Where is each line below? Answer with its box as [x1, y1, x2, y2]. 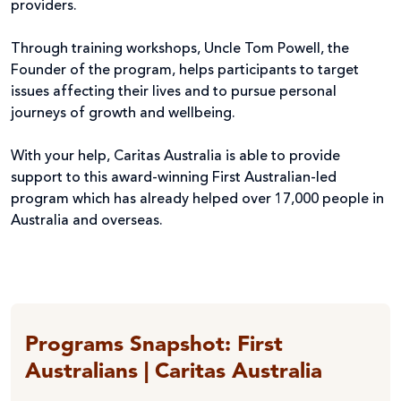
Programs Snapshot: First [25, 334, 283, 356]
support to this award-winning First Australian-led [11, 170, 337, 185]
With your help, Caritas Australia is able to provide [11, 149, 340, 164]
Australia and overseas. [11, 213, 163, 228]
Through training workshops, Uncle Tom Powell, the [11, 41, 349, 56]
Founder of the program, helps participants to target [11, 63, 359, 78]
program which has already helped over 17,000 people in [11, 192, 384, 207]
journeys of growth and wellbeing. [11, 106, 235, 121]
